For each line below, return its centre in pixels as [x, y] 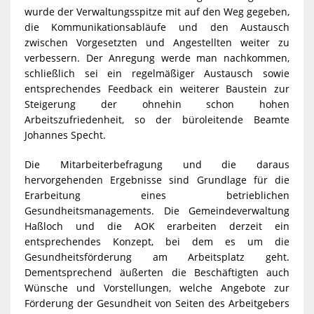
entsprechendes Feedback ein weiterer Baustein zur [157, 88]
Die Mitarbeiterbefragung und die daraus [157, 164]
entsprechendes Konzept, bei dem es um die [157, 241]
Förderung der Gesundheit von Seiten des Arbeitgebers [157, 303]
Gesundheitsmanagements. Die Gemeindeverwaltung [157, 210]
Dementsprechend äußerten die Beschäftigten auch [157, 272]
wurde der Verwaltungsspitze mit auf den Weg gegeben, [157, 11]
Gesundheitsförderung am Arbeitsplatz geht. [157, 257]
